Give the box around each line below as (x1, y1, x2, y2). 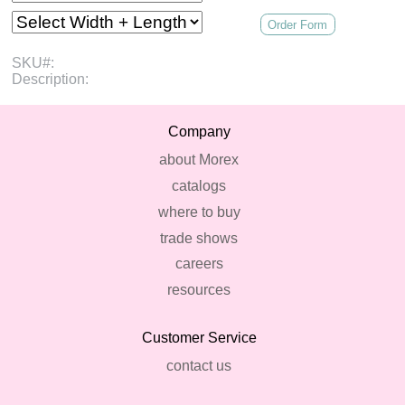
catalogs (172, 178, 226, 194)
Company (167, 124, 231, 140)
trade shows (160, 230, 238, 246)
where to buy (157, 203, 240, 220)
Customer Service (141, 330, 257, 345)
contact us (166, 358, 231, 374)
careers (174, 256, 223, 272)
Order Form (268, 17, 328, 32)
